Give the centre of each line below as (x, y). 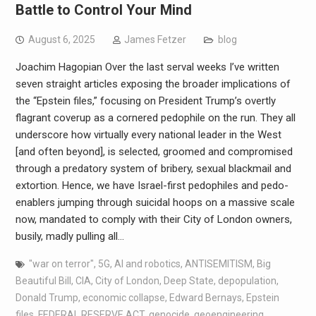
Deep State (188, 281)
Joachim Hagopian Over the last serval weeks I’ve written (147, 67)
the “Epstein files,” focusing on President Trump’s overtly (145, 101)
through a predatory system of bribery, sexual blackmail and (153, 169)
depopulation (247, 281)
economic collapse (123, 298)
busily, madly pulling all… (69, 237)
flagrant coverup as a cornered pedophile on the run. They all (155, 118)
